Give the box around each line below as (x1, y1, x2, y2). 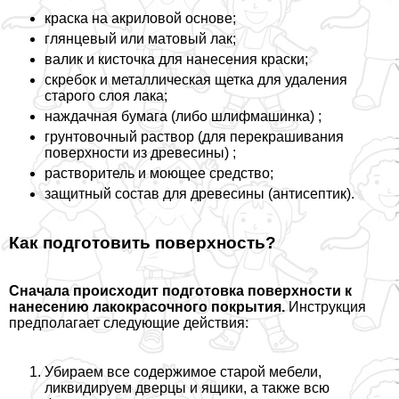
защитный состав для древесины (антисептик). (45, 185, 354, 201)
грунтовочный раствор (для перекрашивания (45, 128, 344, 144)
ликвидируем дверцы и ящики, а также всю (45, 380, 330, 396)
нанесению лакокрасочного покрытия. (9, 299, 289, 315)
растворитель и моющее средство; (45, 165, 273, 181)
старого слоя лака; (45, 87, 167, 103)
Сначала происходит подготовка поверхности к (9, 283, 352, 299)
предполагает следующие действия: (9, 315, 248, 331)
